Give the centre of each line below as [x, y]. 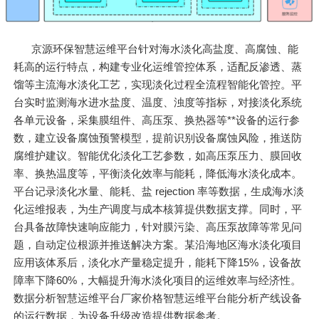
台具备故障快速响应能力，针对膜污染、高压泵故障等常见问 [158, 227]
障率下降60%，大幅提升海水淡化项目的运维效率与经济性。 [158, 281]
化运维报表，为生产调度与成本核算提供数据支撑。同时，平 [158, 209]
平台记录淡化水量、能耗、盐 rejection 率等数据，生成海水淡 [159, 192]
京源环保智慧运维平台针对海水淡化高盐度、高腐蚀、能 [165, 49]
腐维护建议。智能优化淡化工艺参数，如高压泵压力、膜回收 [158, 156]
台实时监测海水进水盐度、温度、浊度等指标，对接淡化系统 [158, 103]
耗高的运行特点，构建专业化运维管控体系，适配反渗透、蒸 [158, 67]
